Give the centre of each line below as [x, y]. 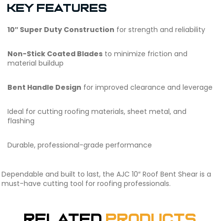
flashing [21, 121]
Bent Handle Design [44, 87]
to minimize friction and [145, 54]
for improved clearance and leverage [147, 87]
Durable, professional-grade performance [80, 145]
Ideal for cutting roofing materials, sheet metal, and [97, 111]
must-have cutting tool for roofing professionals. [86, 184]
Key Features [57, 8]
